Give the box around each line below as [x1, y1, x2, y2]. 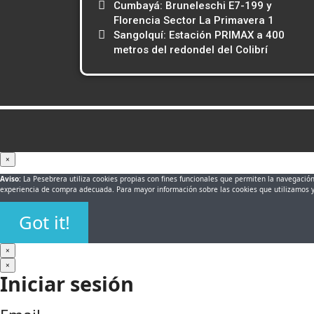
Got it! [18, 210, 70, 235]
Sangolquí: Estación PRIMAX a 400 [114, 29, 285, 42]
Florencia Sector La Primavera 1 [114, 14, 274, 27]
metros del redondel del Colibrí [114, 43, 268, 57]
